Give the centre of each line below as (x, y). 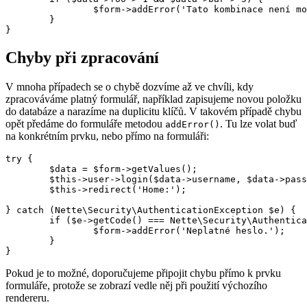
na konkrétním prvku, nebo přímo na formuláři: (107, 136)
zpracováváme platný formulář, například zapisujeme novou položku (153, 99)
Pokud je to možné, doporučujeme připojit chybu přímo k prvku (143, 273)
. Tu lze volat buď (258, 123)
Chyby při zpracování (82, 57)
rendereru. (27, 297)
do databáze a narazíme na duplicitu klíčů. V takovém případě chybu (153, 111)
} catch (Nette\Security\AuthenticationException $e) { (151, 210)
